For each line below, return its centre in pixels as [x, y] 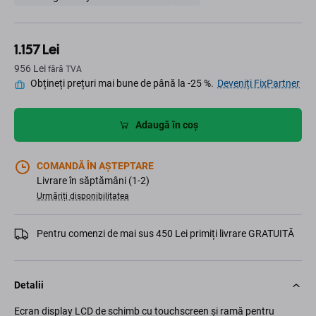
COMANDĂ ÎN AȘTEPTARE [95, 166]
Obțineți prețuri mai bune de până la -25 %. [122, 84]
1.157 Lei [37, 50]
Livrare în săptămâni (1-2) [93, 181]
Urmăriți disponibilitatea [83, 196]
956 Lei [31, 69]
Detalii [29, 285]
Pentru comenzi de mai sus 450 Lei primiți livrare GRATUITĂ [165, 234]
